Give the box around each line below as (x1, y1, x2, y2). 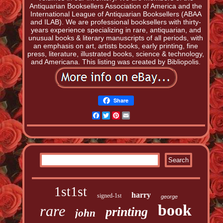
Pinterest (119, 111, 150, 120)
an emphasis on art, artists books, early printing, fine (33, 42, 199, 50)
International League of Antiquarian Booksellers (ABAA (30, 10, 202, 18)
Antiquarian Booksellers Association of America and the (29, 2, 203, 10)
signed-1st (97, 192, 121, 200)
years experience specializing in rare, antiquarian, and (30, 26, 201, 34)
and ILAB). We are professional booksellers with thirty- (30, 18, 202, 26)
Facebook (100, 111, 134, 120)
